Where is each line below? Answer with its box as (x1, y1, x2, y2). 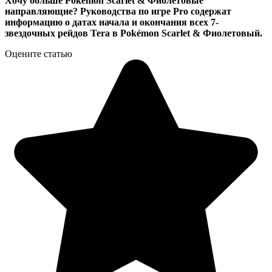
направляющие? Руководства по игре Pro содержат (5, 5, 231, 16)
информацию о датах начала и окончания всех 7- (5, 16, 219, 27)
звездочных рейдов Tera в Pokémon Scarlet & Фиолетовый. (5, 27, 262, 38)
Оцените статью (5, 48, 72, 59)
